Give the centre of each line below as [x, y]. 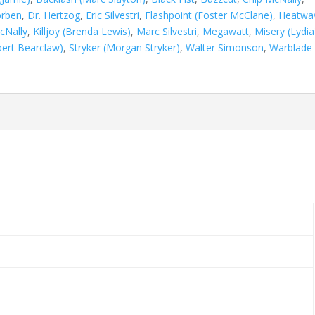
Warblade [291, 47]
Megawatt [226, 31]
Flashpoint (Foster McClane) [209, 15]
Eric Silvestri [113, 15]
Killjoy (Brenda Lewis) [82, 31]
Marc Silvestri [167, 31]
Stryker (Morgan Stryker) [125, 47]
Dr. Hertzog [54, 15]
